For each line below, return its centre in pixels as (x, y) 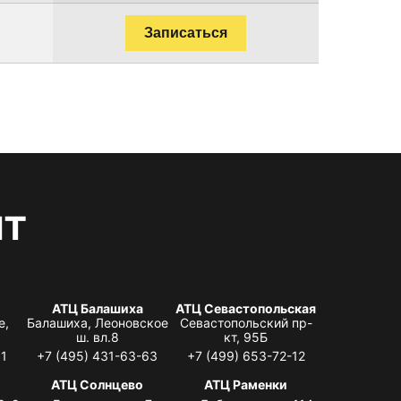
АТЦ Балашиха (97, 308)
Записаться (186, 32)
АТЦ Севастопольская (246, 308)
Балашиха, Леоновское (97, 322)
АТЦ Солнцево (98, 384)
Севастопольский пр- (246, 322)
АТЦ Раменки (246, 384)
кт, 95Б (246, 337)
